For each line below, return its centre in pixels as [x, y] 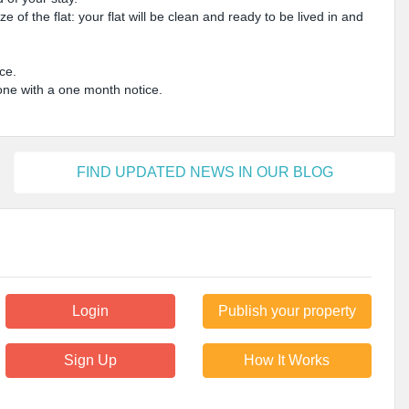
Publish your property [287, 311]
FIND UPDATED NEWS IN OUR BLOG [204, 172]
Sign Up [90, 361]
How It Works [287, 361]
